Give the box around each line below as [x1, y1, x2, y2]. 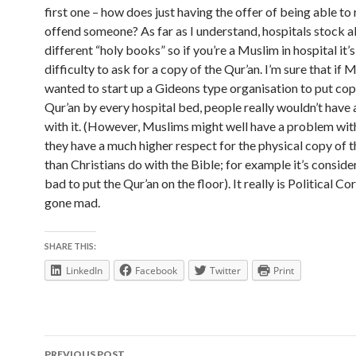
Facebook [135, 264, 177, 277]
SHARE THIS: [44, 241, 96, 251]
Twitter [210, 264, 241, 277]
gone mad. [44, 195, 100, 210]
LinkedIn [66, 264, 103, 277]
